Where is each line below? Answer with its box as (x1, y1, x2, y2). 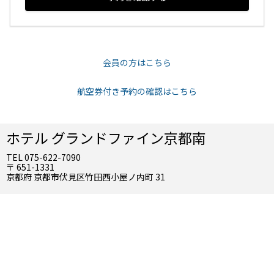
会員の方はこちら (103, 56, 171, 68)
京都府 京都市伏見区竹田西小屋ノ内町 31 (6, 171, 165, 183)
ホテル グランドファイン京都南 (6, 127, 206, 148)
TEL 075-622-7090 (6, 151, 81, 163)
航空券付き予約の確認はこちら (77, 85, 197, 97)
